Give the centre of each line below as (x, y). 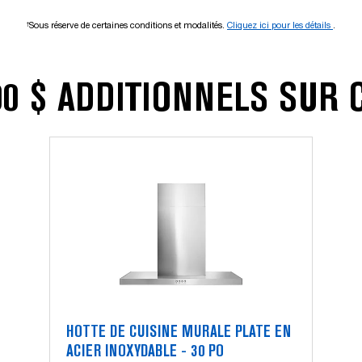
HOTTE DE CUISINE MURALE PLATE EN (179, 333)
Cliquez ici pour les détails (280, 25)
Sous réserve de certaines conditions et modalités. (128, 25)
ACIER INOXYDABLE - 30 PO (145, 352)
